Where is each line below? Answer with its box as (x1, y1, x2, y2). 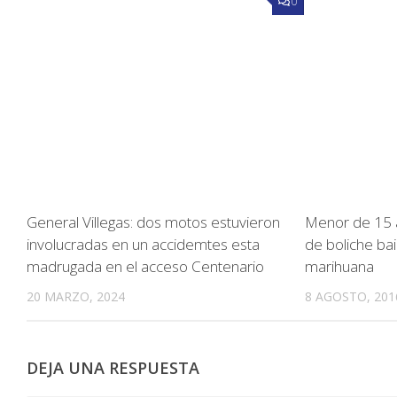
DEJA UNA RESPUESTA (27, 357, 199, 379)
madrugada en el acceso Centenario (27, 256, 264, 277)
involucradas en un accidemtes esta (27, 234, 260, 255)
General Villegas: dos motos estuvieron (27, 212, 280, 233)
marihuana (305, 256, 375, 277)
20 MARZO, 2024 (27, 288, 125, 306)
